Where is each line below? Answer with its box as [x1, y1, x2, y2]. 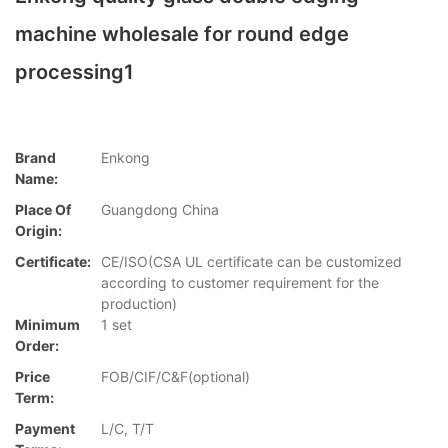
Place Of [15, 201, 71, 219]
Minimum [15, 316, 80, 334]
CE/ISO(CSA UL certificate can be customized [101, 253, 402, 271]
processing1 [15, 60, 134, 84]
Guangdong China [101, 201, 219, 219]
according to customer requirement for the [101, 274, 379, 292]
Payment [15, 420, 75, 438]
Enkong [101, 149, 150, 167]
